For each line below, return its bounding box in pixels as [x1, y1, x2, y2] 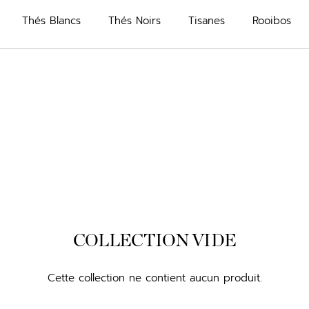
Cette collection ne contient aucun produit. [47, 270, 262, 286]
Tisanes [188, 12, 225, 28]
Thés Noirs [108, 12, 161, 28]
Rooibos [252, 12, 291, 28]
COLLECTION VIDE [72, 231, 237, 250]
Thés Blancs [21, 12, 81, 28]
